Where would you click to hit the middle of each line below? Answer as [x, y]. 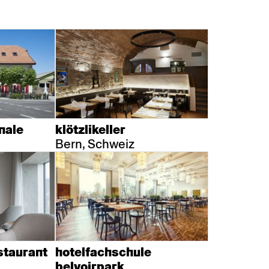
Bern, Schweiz [95, 144]
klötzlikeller [90, 130]
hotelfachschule [103, 252]
